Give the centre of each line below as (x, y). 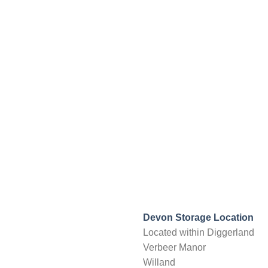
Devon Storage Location (198, 218)
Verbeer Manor (176, 248)
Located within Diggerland (199, 233)
